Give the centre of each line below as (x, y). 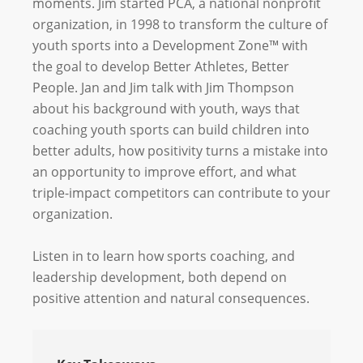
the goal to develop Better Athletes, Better (161, 66)
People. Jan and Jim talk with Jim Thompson (163, 88)
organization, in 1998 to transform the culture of (180, 24)
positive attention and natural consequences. (171, 298)
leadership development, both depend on (160, 277)
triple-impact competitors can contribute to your (181, 193)
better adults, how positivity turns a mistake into (180, 151)
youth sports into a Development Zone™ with (170, 45)
